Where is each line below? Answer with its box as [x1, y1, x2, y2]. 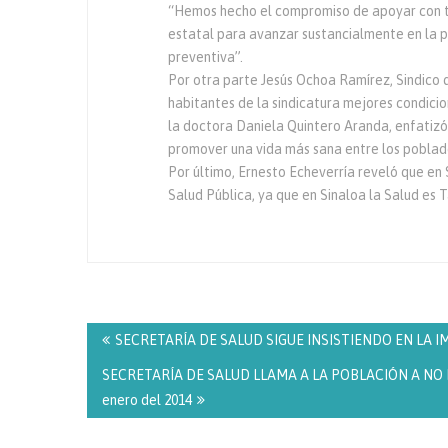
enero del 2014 [102, 392, 192, 408]
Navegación [86, 301, 214, 328]
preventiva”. [168, 49, 243, 65]
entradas [86, 351, 179, 378]
